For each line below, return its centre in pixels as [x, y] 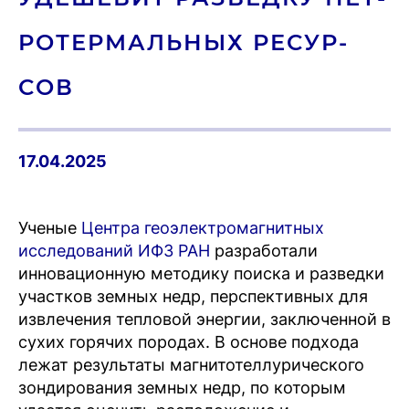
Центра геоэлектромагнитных [203, 228]
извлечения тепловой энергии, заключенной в [204, 319]
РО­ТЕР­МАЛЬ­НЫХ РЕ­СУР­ [183, 42]
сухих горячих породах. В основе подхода [189, 342]
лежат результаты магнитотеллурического [191, 365]
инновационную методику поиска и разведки [201, 273]
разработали [264, 251]
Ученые [50, 228]
